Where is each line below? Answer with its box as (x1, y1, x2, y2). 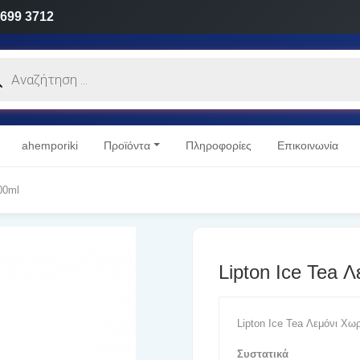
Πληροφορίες (185, 139, 252, 152)
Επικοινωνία (276, 139, 338, 152)
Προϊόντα (104, 139, 151, 152)
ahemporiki (22, 139, 79, 152)
